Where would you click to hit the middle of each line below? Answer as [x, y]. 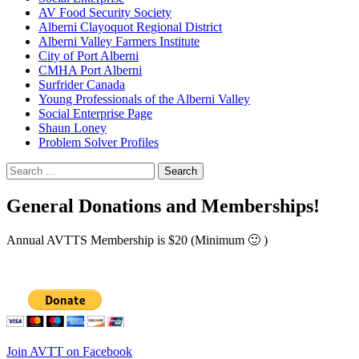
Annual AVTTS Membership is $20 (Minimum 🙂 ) [137, 240]
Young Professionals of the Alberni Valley [144, 99]
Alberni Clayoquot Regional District [130, 27]
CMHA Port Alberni [90, 70]
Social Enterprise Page [95, 113]
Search [23, 169]
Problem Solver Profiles [99, 142]
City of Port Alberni [89, 56]
